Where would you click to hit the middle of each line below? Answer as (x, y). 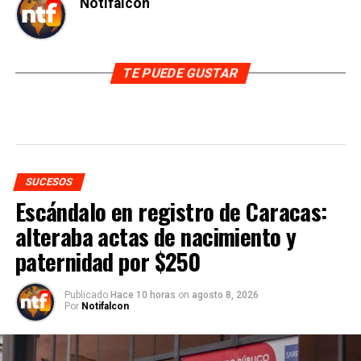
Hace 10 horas (144, 295)
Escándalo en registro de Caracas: (171, 211)
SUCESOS (49, 181)
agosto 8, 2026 (225, 295)
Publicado (86, 295)
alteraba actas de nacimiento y (156, 236)
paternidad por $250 (108, 261)
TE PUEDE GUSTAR (180, 73)
